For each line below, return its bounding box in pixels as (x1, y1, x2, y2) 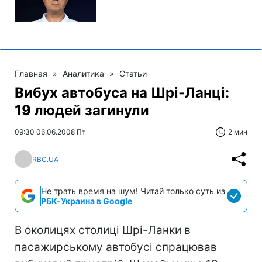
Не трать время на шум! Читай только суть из (41, 186, 225, 196)
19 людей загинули (15, 102, 149, 119)
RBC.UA (32, 154, 58, 164)
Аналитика (63, 68, 104, 78)
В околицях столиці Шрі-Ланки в (15, 223, 191, 237)
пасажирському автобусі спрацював (15, 240, 217, 254)
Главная (15, 68, 47, 78)
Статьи (119, 68, 147, 78)
